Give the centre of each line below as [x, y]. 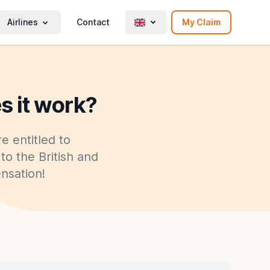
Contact [93, 22]
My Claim [201, 22]
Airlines [23, 22]
